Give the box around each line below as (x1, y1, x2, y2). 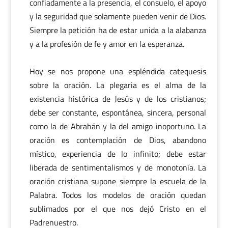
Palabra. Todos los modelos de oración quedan (29, 189, 207, 201)
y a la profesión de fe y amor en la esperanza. (29, 38, 184, 50)
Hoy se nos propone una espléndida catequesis (29, 65, 207, 77)
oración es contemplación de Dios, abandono (29, 134, 207, 146)
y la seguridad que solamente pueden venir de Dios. (29, 10, 207, 22)
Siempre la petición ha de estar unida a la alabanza (29, 24, 207, 36)
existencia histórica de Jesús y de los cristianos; (29, 93, 207, 105)
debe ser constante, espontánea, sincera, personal (29, 106, 207, 119)
